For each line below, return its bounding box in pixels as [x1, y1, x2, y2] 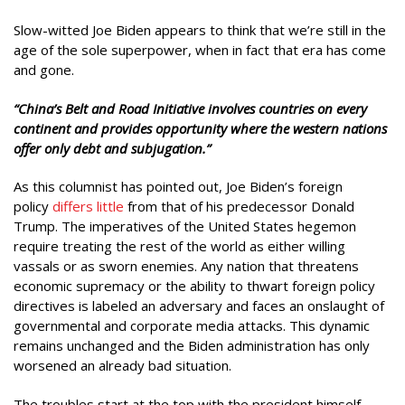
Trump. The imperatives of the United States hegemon [14, 217, 356, 235]
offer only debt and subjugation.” [14, 138, 211, 157]
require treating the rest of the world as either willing [14, 237, 345, 255]
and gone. [14, 61, 74, 79]
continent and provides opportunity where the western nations [14, 118, 387, 137]
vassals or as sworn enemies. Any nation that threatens [14, 257, 359, 275]
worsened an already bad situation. [14, 356, 231, 374]
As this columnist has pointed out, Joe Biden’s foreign [14, 177, 343, 195]
